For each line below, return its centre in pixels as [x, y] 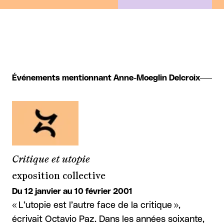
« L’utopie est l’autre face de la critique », [96, 205]
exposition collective [59, 176]
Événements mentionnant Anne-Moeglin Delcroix [106, 78]
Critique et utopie [51, 159]
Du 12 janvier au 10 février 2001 [72, 191]
